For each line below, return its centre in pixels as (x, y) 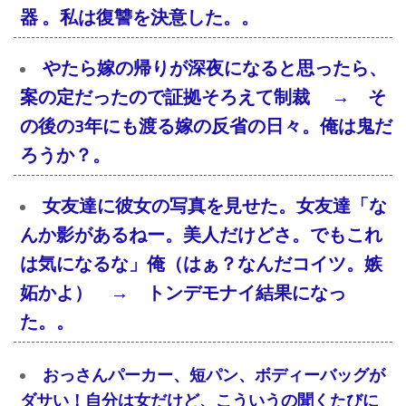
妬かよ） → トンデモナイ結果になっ (183, 293)
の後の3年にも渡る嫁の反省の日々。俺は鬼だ (206, 126)
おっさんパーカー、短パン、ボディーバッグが (214, 376)
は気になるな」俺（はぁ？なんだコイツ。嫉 (201, 264)
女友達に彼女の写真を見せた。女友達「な (215, 206)
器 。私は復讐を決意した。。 (140, 18)
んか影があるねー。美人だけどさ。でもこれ (201, 235)
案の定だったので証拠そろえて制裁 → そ (203, 97)
